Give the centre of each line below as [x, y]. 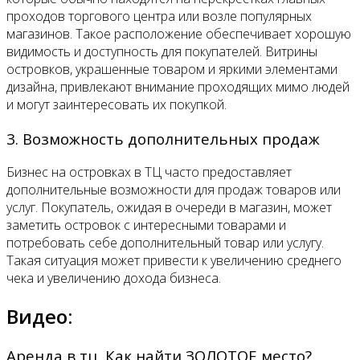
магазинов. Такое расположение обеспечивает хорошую [179, 33]
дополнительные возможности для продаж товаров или [174, 190]
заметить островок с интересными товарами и [146, 225]
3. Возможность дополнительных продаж [163, 138]
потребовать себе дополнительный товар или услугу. [165, 243]
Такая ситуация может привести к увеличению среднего [174, 261]
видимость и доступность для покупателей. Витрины [162, 51]
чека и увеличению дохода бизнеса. [114, 278]
